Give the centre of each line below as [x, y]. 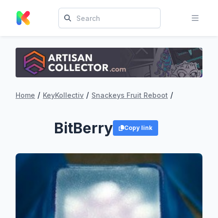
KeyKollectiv [63, 95]
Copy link [138, 127]
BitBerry [84, 128]
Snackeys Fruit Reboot [130, 95]
